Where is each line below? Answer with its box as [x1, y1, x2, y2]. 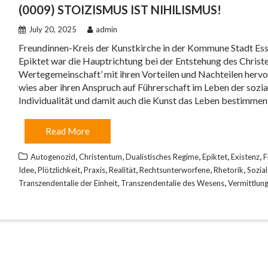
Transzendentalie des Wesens [121, 178, 224, 188]
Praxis [84, 165, 105, 175]
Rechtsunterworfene [139, 165, 210, 175]
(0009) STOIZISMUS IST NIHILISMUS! [19, 2, 221, 17]
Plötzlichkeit [38, 165, 80, 175]
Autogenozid [31, 152, 75, 162]
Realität [109, 165, 136, 175]
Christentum [79, 152, 122, 162]
